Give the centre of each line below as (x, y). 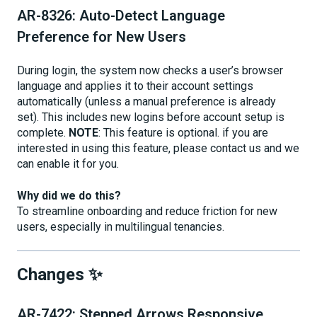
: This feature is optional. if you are (183, 133)
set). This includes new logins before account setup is (151, 117)
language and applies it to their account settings (135, 86)
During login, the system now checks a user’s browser (150, 71)
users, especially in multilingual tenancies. (121, 226)
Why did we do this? (69, 195)
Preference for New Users (102, 37)
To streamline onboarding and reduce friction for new (147, 211)
